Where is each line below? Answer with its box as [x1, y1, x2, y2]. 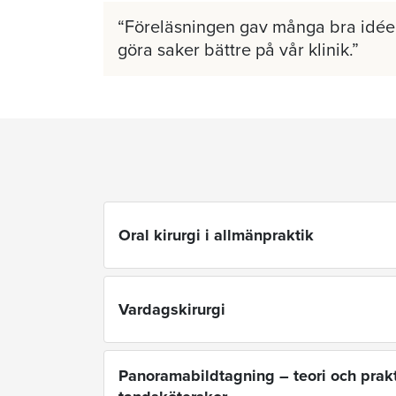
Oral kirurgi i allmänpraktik [118, 225, 314, 246]
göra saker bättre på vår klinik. [118, 40, 352, 62]
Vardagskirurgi [118, 300, 225, 320]
